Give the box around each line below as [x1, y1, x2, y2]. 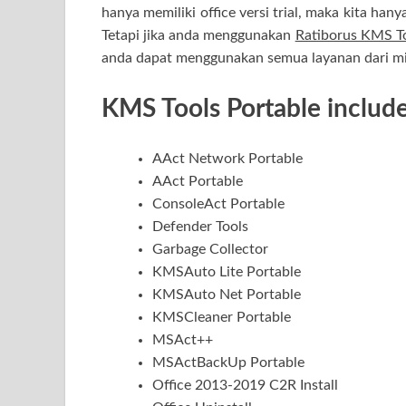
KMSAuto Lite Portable [152, 265, 301, 280]
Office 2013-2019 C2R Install [152, 378, 338, 393]
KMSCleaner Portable [152, 310, 291, 325]
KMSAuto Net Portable [152, 287, 301, 303]
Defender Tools [152, 219, 248, 235]
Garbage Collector [152, 242, 268, 257]
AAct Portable [152, 174, 243, 189]
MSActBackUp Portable [152, 355, 304, 371]
